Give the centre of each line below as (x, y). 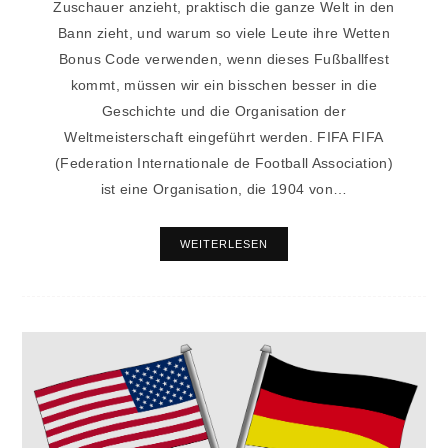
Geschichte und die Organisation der (224, 110)
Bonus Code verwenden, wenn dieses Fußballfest (224, 58)
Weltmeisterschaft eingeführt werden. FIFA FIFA (224, 136)
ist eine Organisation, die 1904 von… (224, 188)
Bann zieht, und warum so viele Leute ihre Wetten (224, 32)
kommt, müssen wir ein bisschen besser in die (224, 84)
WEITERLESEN (223, 243)
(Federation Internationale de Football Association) (224, 162)
